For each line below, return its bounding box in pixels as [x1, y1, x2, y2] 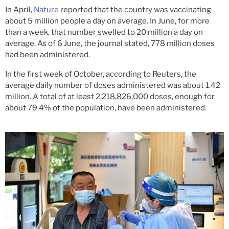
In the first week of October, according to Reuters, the [5, 70, 196, 79]
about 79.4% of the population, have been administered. [5, 103, 207, 113]
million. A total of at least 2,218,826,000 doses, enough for [5, 92, 215, 102]
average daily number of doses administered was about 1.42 [5, 81, 220, 90]
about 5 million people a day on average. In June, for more [5, 16, 210, 26]
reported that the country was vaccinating [59, 5, 211, 15]
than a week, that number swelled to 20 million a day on [5, 28, 203, 37]
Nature [34, 5, 59, 15]
